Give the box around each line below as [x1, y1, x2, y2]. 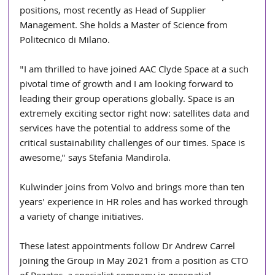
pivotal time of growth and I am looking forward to [20, 77, 236, 93]
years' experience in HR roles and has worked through [20, 195, 251, 211]
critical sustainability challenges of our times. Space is [20, 136, 248, 152]
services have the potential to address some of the [20, 122, 233, 137]
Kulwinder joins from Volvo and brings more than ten [20, 180, 247, 196]
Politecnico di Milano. [20, 33, 110, 49]
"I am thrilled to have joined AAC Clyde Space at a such [20, 63, 252, 79]
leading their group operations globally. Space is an [20, 92, 238, 108]
